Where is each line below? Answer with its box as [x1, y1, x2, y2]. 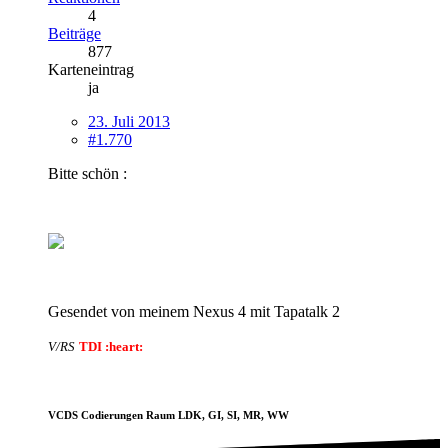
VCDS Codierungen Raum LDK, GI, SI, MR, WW [48, 409, 289, 421]
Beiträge [48, 24, 101, 42]
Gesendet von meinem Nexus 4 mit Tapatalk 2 [48, 302, 340, 320]
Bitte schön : [48, 164, 127, 182]
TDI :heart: [79, 338, 143, 354]
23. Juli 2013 [88, 112, 170, 130]
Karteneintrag [48, 60, 134, 78]
